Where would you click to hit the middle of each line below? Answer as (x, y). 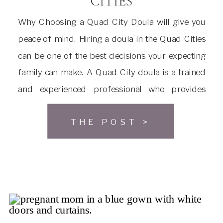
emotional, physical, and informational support (112, 106)
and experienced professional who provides (112, 89)
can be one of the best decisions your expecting (112, 55)
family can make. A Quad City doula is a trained (112, 72)
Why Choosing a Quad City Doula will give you (112, 22)
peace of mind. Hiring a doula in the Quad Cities (112, 39)
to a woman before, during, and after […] (95, 122)
